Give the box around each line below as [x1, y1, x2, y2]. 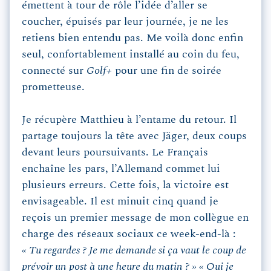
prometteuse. [22, 82, 85, 93]
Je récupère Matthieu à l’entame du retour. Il [22, 114, 237, 126]
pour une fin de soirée [112, 65, 221, 77]
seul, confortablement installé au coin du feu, [22, 49, 240, 60]
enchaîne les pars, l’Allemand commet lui [22, 163, 220, 175]
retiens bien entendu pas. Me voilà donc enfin [22, 33, 243, 44]
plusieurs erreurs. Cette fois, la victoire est [22, 180, 229, 191]
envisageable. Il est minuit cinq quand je [22, 196, 218, 207]
